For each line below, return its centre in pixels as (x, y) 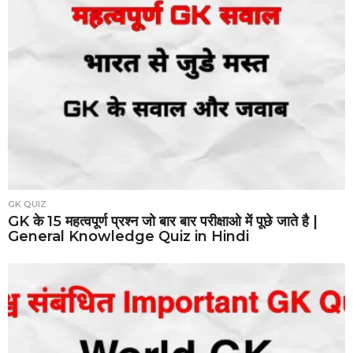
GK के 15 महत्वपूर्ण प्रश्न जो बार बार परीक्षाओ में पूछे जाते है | (163, 221)
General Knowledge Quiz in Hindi (128, 236)
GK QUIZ (27, 204)
